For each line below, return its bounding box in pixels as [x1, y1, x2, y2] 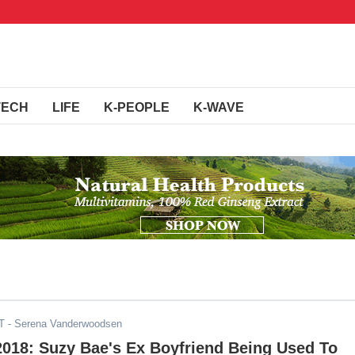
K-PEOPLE [104, 101, 170, 114]
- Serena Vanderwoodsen [5, 318, 122, 330]
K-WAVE [193, 101, 244, 114]
